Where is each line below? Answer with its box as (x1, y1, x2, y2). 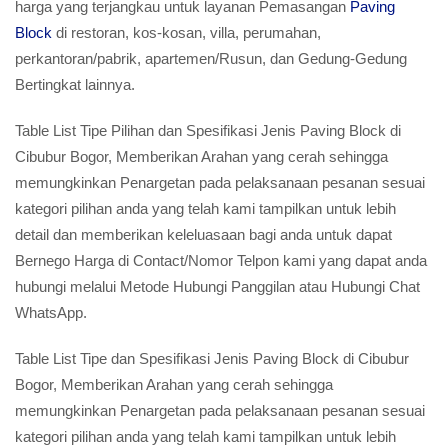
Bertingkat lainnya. (15, 76, 135, 93)
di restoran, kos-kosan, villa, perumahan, (52, 24, 321, 41)
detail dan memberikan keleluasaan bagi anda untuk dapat (15, 226, 392, 243)
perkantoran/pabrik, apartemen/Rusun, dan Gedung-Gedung (15, 50, 407, 67)
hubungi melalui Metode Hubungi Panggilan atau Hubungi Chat (15, 278, 420, 295)
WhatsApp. (15, 304, 87, 321)
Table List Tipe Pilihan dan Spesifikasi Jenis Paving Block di (15, 122, 401, 139)
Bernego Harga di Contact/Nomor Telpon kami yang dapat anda (15, 252, 427, 269)
